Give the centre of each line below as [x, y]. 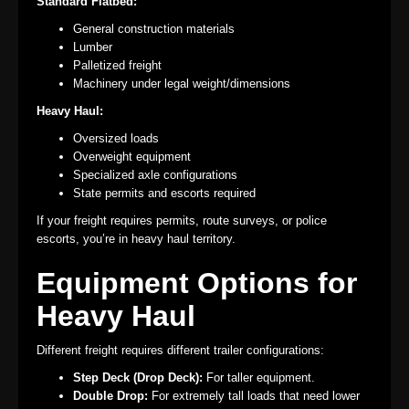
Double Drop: [110, 396]
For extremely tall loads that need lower [254, 396]
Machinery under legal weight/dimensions [182, 84]
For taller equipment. [259, 378]
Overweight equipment [132, 157]
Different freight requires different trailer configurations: [180, 350]
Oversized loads [116, 138]
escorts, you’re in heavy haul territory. [136, 239]
